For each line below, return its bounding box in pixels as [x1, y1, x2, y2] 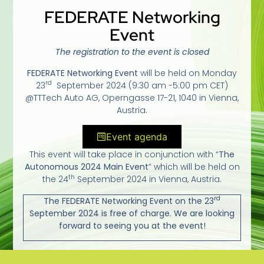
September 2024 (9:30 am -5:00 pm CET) [52, 79, 228, 91]
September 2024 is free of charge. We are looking [29, 207, 235, 219]
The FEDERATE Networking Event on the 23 [44, 194, 214, 207]
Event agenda [106, 131, 167, 143]
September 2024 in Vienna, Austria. [75, 173, 222, 186]
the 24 [42, 173, 68, 186]
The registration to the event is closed [55, 46, 209, 58]
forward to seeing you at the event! [58, 219, 206, 232]
